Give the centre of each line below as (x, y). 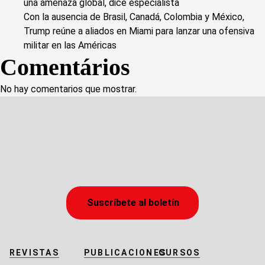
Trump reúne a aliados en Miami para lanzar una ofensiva (139, 31)
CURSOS (180, 253)
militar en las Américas (70, 46)
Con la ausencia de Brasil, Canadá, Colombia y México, (134, 17)
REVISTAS (34, 253)
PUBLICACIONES (125, 253)
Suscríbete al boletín (133, 203)
